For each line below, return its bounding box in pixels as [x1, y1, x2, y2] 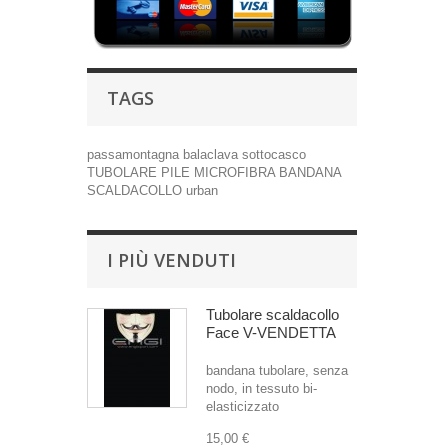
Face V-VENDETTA [206, 324, 336, 341]
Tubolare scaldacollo [206, 306, 339, 323]
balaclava [183, 147, 242, 162]
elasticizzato [206, 399, 279, 414]
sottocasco [242, 147, 306, 162]
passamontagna [87, 147, 183, 162]
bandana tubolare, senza [206, 363, 348, 378]
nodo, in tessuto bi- [206, 381, 317, 396]
